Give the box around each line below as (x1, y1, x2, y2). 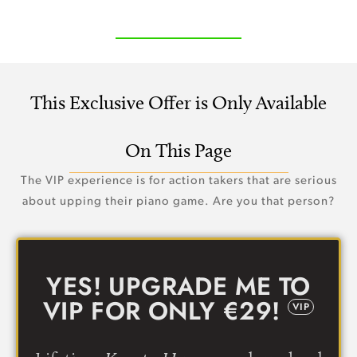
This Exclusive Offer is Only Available (30, 90, 327, 114)
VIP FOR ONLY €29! (42, 292, 288, 329)
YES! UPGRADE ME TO (46, 268, 311, 304)
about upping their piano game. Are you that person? (22, 195, 335, 208)
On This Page (125, 138, 232, 162)
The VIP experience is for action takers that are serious (20, 175, 337, 187)
